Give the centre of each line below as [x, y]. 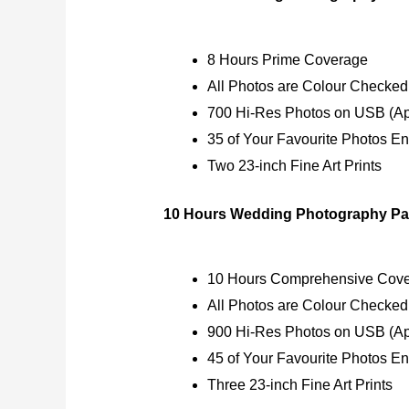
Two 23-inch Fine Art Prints [294, 165]
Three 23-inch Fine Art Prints [299, 385]
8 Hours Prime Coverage [287, 59]
